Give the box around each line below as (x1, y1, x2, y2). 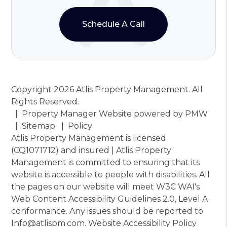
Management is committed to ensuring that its (11, 157, 200, 167)
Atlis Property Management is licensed (11, 133, 167, 143)
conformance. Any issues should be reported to (11, 206, 204, 216)
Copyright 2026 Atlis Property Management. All (11, 84, 203, 94)
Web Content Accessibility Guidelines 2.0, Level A (11, 194, 208, 204)
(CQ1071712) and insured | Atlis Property (11, 145, 172, 155)
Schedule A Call (82, 19, 145, 29)
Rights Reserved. (11, 96, 80, 106)
